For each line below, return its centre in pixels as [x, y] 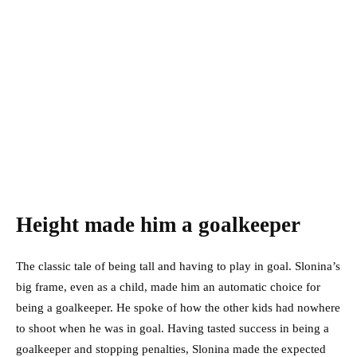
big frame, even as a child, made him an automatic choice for [168, 287]
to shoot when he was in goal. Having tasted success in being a [173, 329]
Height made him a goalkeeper [158, 225]
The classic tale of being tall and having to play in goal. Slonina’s [178, 267]
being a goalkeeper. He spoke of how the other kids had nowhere [178, 308]
